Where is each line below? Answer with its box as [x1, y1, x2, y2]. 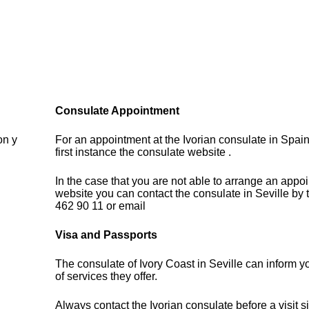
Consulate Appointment [55, 105, 180, 117]
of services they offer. [55, 270, 158, 283]
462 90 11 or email [55, 200, 146, 212]
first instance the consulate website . [55, 146, 232, 159]
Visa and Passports [55, 229, 158, 241]
